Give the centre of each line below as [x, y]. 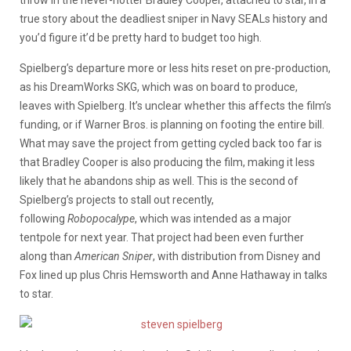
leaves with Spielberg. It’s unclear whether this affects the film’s [175, 105]
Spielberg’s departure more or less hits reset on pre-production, [175, 68]
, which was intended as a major [213, 218]
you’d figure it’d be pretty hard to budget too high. [142, 37]
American [98, 256]
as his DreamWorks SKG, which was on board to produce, [159, 87]
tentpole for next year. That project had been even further [162, 237]
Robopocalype [101, 218]
